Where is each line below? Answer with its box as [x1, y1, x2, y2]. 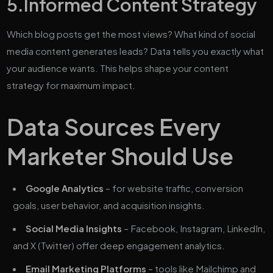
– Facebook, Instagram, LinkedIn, [122, 222, 266, 234]
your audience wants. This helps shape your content [7, 62, 229, 74]
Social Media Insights [26, 222, 122, 234]
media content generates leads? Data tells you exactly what [7, 44, 264, 57]
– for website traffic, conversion [104, 182, 244, 194]
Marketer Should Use [7, 141, 234, 170]
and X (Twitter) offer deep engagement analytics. [13, 239, 225, 251]
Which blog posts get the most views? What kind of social [7, 27, 256, 40]
